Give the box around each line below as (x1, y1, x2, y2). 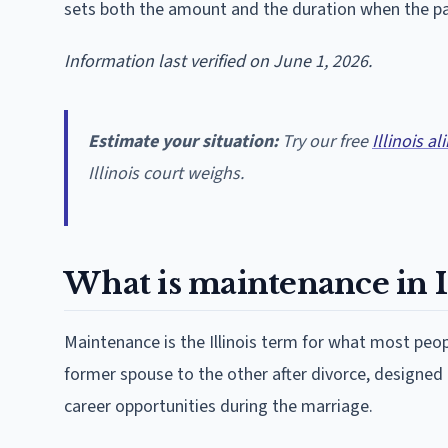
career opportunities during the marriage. (64, 393, 373, 419)
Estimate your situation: (88, 128, 278, 154)
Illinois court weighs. (88, 160, 244, 186)
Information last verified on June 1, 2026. (64, 48, 372, 74)
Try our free (278, 128, 372, 154)
